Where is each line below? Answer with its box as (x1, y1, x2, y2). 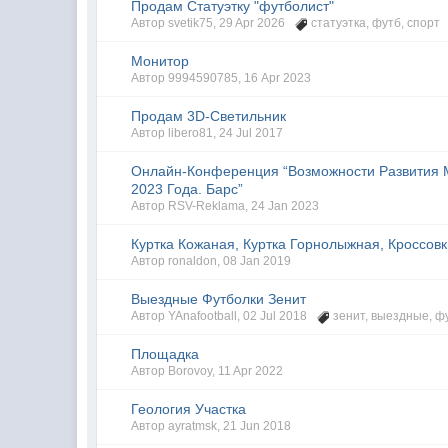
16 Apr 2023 (244, 71, 312, 85)
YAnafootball (168, 309, 238, 323)
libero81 (168, 126, 214, 140)
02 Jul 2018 (243, 309, 308, 323)
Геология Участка (131, 401, 247, 417)
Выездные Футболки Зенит (131, 291, 307, 307)
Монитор (131, 53, 190, 69)
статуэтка (311, 16, 367, 30)
